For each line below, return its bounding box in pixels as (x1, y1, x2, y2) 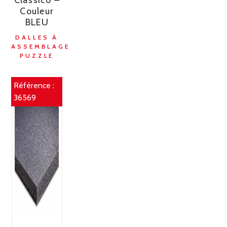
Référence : (14, 80, 55, 90)
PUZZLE (20, 51, 54, 59)
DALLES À (15, 33, 59, 41)
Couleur (20, 5, 54, 17)
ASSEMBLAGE (11, 42, 70, 50)
